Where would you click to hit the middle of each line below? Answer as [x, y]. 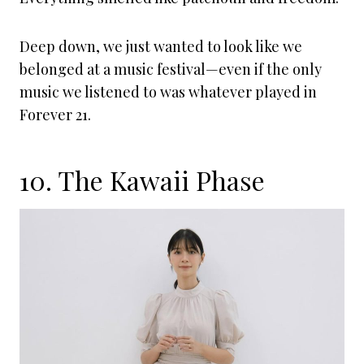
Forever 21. [55, 115]
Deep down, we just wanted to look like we [161, 46]
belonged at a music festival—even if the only [171, 69]
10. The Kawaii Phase [142, 180]
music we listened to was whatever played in [168, 92]
